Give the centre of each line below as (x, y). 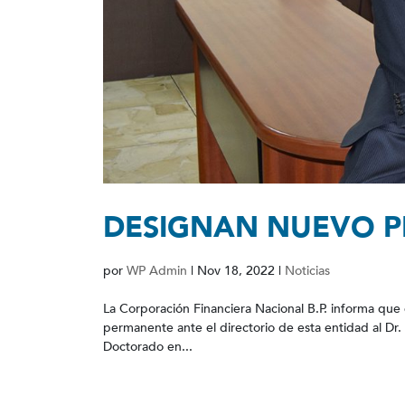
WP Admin (157, 270)
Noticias (307, 270)
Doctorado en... (148, 346)
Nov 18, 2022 (236, 270)
